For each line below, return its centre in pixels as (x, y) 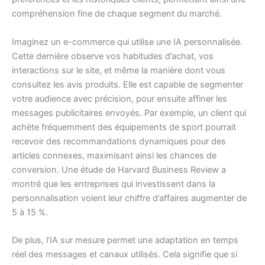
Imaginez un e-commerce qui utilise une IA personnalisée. (127, 42)
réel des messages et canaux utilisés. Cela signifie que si (125, 255)
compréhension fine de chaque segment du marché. (117, 14)
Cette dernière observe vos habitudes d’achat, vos (113, 56)
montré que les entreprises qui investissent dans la (114, 184)
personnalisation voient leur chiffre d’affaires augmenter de (129, 198)
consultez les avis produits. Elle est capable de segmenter (127, 84)
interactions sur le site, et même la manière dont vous (119, 70)
